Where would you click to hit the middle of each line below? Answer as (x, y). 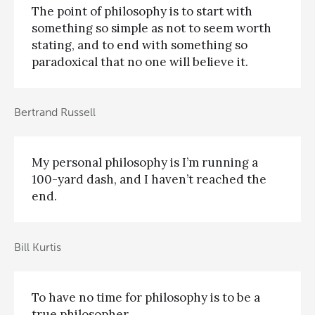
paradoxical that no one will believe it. (140, 62)
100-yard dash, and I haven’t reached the (149, 180)
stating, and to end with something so (140, 45)
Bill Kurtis (38, 247)
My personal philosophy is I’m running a (145, 163)
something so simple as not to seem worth (152, 28)
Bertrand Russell (55, 112)
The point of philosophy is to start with (142, 11)
